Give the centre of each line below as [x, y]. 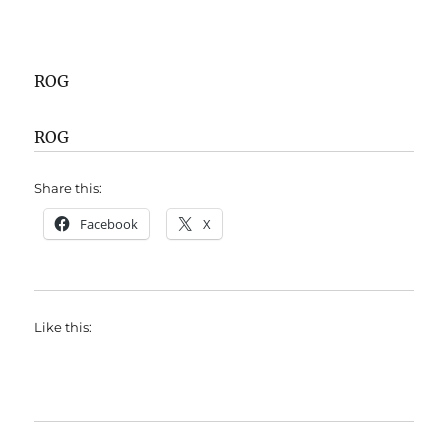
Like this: [63, 327]
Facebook [109, 224]
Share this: [68, 188]
